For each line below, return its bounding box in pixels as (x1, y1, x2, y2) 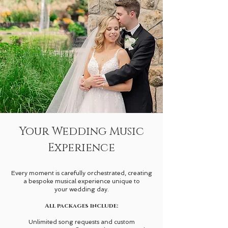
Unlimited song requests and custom (28, 218, 135, 225)
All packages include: (45, 202, 118, 210)
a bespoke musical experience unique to (23, 178, 140, 185)
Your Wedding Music (19, 124, 144, 139)
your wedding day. (54, 186, 109, 193)
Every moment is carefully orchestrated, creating (11, 169, 152, 177)
